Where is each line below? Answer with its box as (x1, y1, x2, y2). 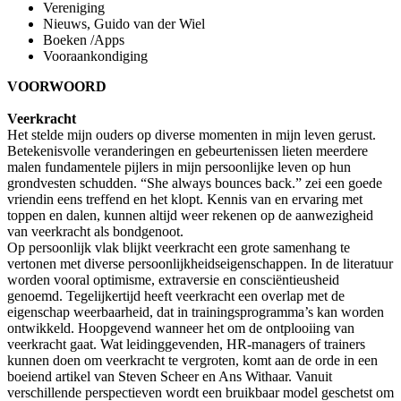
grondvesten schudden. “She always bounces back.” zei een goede (7, 175, 382, 191)
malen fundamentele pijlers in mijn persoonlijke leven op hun (7, 158, 351, 175)
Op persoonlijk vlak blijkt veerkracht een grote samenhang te (7, 239, 350, 255)
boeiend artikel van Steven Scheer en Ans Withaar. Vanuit (7, 368, 332, 384)
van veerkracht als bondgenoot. (7, 223, 183, 239)
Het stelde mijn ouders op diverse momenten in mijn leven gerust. (7, 126, 376, 142)
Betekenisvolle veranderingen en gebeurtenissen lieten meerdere (7, 142, 368, 158)
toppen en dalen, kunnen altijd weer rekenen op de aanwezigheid (7, 207, 373, 223)
